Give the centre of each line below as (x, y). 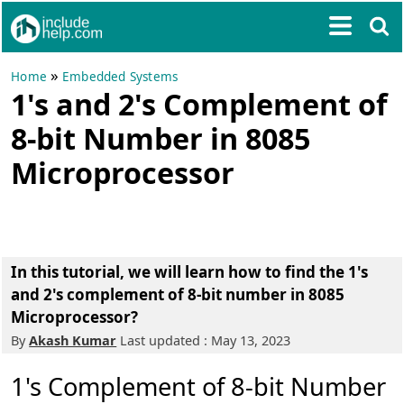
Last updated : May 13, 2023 (204, 340)
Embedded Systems (120, 77)
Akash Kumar (73, 340)
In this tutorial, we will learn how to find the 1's (190, 272)
